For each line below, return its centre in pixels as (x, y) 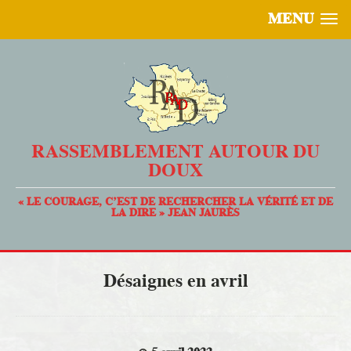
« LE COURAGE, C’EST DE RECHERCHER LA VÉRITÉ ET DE (175, 202)
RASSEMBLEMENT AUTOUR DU (175, 151)
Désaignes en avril (175, 280)
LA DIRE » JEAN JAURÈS (175, 213)
